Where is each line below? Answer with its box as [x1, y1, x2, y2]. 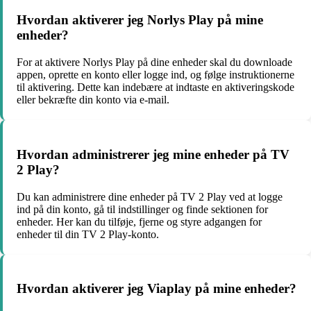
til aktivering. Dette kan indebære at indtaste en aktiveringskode [17, 81, 294, 94]
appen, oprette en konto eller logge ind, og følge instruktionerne [17, 69, 294, 81]
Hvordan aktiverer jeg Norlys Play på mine [17, 12, 263, 28]
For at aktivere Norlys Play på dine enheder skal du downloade [17, 56, 292, 69]
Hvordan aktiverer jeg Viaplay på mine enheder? [17, 281, 296, 296]
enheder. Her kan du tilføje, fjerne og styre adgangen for [17, 215, 262, 228]
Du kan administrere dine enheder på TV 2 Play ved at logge [17, 190, 283, 203]
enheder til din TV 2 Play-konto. [17, 228, 159, 240]
